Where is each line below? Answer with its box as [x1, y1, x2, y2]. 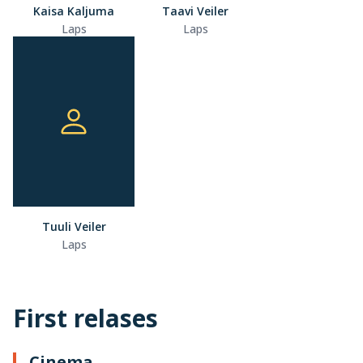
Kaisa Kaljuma [33, 3, 114, 19]
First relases [13, 301, 158, 335]
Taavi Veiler [162, 3, 228, 19]
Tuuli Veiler [41, 219, 106, 235]
